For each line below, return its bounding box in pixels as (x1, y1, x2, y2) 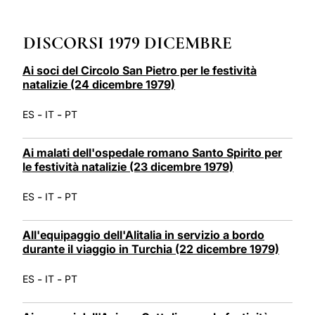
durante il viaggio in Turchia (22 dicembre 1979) (22, 241, 279, 256)
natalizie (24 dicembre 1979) (22, 77, 175, 91)
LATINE (217, 3, 254, 16)
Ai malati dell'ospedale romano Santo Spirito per (22, 145, 282, 160)
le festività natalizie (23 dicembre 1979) (22, 159, 233, 174)
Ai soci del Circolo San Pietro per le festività (22, 63, 257, 77)
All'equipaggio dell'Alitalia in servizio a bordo (22, 227, 264, 242)
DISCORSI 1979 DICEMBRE (23, 32, 232, 53)
